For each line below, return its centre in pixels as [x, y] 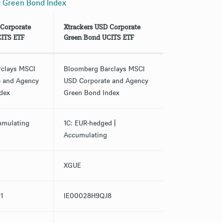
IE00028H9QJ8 [87, 196]
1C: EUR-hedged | [90, 123]
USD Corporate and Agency [106, 81]
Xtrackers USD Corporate [102, 27]
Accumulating [85, 135]
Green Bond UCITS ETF [99, 38]
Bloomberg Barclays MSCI [104, 69]
